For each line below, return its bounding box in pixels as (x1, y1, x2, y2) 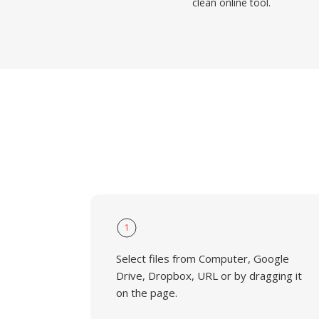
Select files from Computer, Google (116, 251, 289, 266)
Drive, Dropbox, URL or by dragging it (116, 268, 302, 283)
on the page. (116, 286, 177, 300)
